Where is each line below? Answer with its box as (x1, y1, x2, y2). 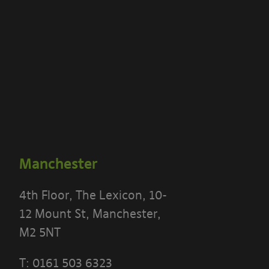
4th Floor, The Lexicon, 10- (19, 187, 167, 203)
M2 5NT (19, 225, 61, 240)
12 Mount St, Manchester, (19, 206, 161, 222)
